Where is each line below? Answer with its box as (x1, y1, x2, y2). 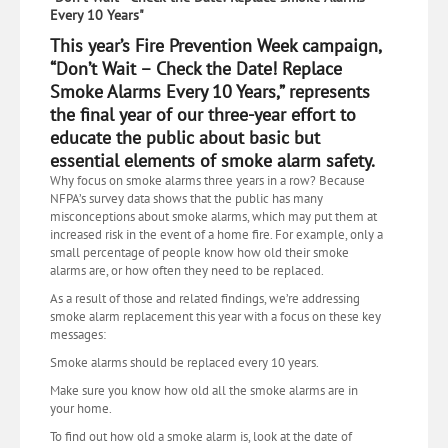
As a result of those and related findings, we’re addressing (50, 290, 360, 307)
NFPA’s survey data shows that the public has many (50, 190, 323, 207)
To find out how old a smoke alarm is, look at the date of (50, 428, 352, 445)
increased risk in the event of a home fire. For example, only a (50, 226, 383, 243)
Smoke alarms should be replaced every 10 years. (50, 354, 319, 371)
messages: (50, 326, 106, 343)
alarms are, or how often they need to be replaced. (50, 262, 324, 279)
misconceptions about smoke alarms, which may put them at (50, 208, 377, 225)
